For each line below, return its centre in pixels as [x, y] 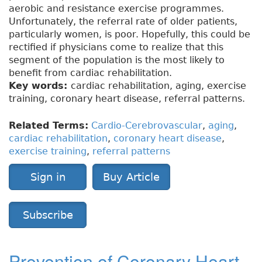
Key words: [40, 86]
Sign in [48, 177]
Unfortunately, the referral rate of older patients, [123, 22]
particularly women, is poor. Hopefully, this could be [130, 35]
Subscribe [48, 215]
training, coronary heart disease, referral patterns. [127, 99]
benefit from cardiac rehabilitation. [90, 73]
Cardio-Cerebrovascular [147, 126]
